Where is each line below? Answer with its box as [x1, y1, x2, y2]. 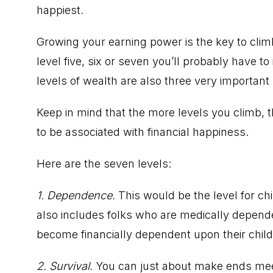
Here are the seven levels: [37, 157, 171, 170]
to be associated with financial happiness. [37, 125, 249, 138]
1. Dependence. [37, 188, 118, 202]
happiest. [37, 3, 83, 16]
